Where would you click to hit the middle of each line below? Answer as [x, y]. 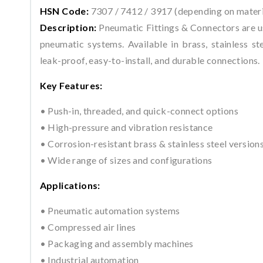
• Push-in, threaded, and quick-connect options [139, 110]
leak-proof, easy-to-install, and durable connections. [150, 60]
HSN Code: [64, 11]
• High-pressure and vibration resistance [126, 127]
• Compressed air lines [88, 227]
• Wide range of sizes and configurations [126, 160]
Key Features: [71, 85]
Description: [68, 27]
